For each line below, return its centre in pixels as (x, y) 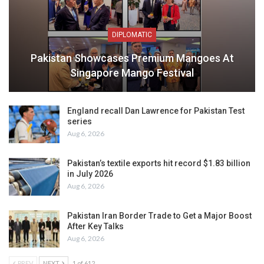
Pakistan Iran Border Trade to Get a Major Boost (159, 215)
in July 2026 (90, 174)
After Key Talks (95, 226)
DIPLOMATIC (132, 35)
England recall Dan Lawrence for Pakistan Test (156, 111)
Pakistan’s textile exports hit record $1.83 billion (159, 163)
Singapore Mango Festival (132, 73)
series (80, 122)
